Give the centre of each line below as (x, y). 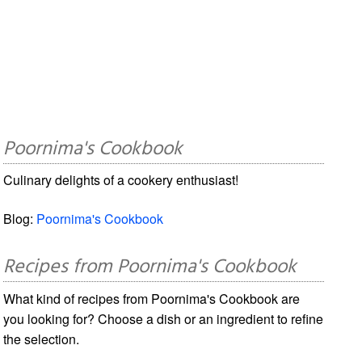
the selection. (42, 339)
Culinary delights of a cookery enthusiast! (121, 179)
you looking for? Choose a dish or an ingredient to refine (164, 318)
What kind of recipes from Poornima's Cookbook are (152, 298)
